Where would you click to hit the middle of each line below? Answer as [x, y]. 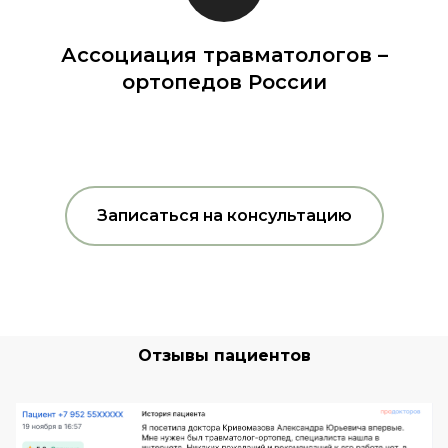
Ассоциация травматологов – [224, 55]
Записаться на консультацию [224, 215]
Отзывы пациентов [224, 355]
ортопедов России [224, 82]
